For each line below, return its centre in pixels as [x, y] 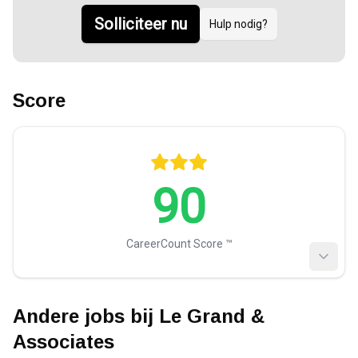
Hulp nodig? [238, 24]
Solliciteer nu [140, 24]
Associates [64, 342]
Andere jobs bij [86, 316]
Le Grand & [212, 316]
